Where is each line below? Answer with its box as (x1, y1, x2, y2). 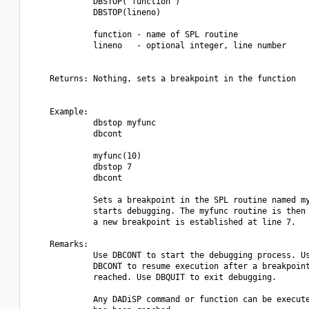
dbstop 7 (30, 162, 132, 172)
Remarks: (30, 239, 88, 249)
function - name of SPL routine (30, 30, 238, 39)
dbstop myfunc (30, 118, 156, 128)
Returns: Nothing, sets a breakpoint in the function (30, 74, 296, 83)
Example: (30, 107, 88, 117)
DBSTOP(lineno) (30, 8, 161, 17)
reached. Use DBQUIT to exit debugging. (30, 272, 277, 282)
